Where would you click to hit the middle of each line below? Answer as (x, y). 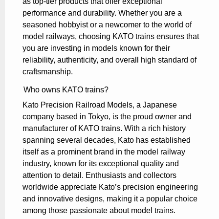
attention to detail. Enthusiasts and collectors (99, 175)
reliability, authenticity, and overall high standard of (109, 60)
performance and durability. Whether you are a (102, 13)
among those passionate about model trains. (99, 211)
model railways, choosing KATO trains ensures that (111, 37)
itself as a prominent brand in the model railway (104, 152)
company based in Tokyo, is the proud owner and (107, 117)
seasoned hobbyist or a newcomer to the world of (107, 25)
